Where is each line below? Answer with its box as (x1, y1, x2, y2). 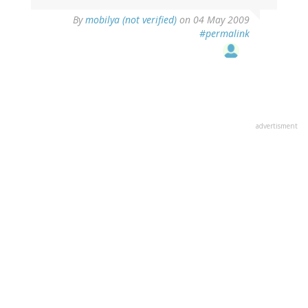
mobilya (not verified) (85, 13, 177, 27)
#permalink (199, 27, 250, 41)
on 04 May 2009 (177, 13, 250, 27)
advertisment (256, 121, 298, 131)
